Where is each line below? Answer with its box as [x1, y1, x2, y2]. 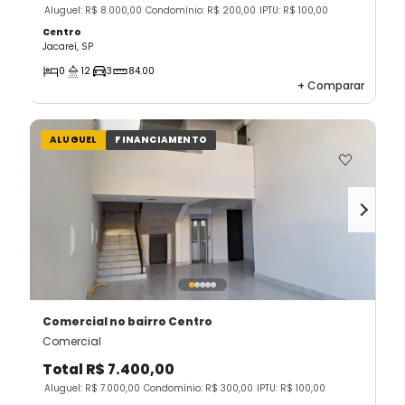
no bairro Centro [109, 314, 212, 330]
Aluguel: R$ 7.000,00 [44, 381, 140, 396]
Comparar [305, 78, 364, 94]
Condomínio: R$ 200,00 [146, 4, 256, 18]
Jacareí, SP [42, 40, 93, 54]
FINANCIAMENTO [115, 133, 208, 147]
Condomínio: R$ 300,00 [144, 381, 253, 396]
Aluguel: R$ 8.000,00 [44, 4, 142, 18]
